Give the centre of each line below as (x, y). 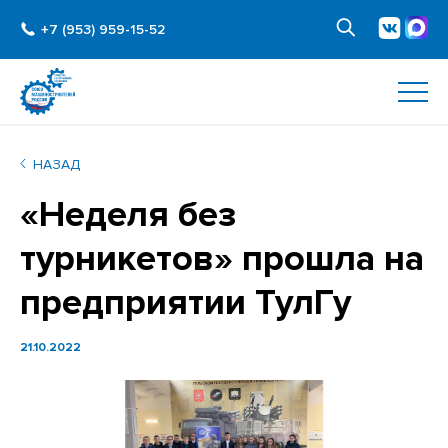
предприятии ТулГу (185, 303)
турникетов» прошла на (222, 259)
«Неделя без (128, 215)
